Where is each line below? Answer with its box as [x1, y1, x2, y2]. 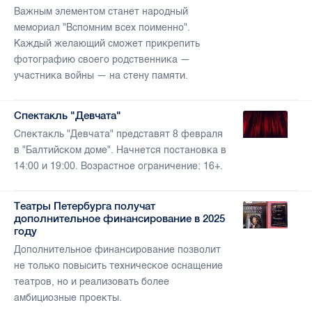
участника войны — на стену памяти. [14, 70, 188, 82]
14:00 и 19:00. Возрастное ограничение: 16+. [14, 160, 223, 173]
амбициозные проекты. [14, 292, 122, 304]
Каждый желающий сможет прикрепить [14, 38, 200, 50]
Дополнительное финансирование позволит [14, 244, 221, 256]
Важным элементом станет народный [14, 6, 188, 18]
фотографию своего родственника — [14, 54, 190, 66]
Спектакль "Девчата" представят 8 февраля [14, 128, 223, 141]
